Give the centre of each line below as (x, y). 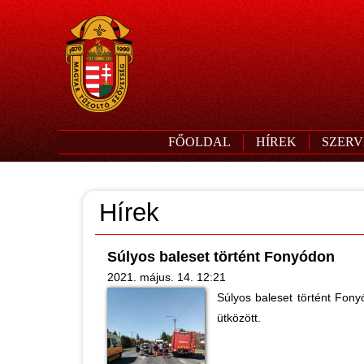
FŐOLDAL (199, 142)
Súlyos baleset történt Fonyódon (221, 257)
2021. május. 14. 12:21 (167, 277)
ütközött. (239, 318)
